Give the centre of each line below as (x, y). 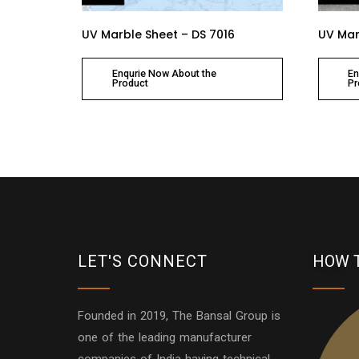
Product (130, 83)
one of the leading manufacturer (165, 337)
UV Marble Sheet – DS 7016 (158, 35)
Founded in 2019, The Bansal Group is (179, 316)
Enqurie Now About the (164, 74)
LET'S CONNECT (143, 261)
